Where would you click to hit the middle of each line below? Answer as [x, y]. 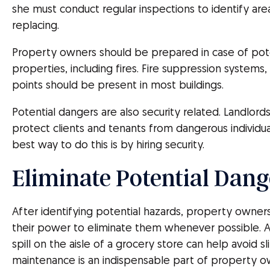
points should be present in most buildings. [118, 86]
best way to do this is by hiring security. [108, 146]
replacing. [36, 26]
